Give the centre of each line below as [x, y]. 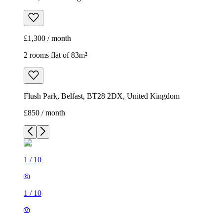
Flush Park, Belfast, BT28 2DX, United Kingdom [102, 96]
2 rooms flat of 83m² [55, 55]
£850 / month [44, 113]
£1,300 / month [47, 38]
